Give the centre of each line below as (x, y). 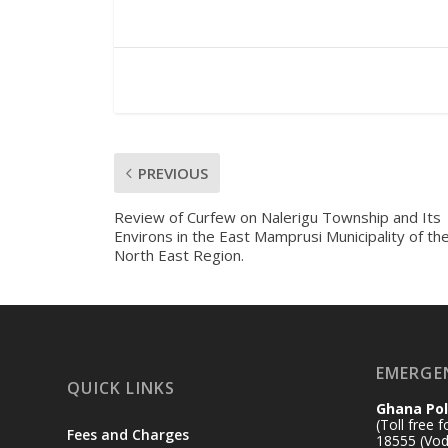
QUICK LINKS (121, 388)
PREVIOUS (172, 173)
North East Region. (178, 255)
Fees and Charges (128, 435)
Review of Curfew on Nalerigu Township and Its (277, 217)
